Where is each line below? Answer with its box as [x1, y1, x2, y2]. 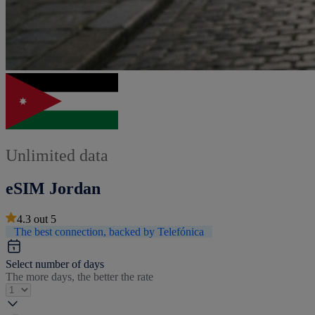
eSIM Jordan [6, 179, 101, 198]
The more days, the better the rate [6, 270, 153, 283]
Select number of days [6, 257, 104, 270]
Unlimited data [6, 146, 108, 165]
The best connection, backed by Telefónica [14, 225, 204, 238]
